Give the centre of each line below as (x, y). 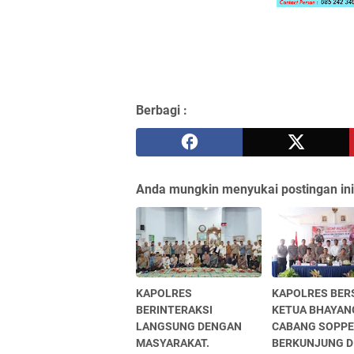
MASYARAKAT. (173, 343)
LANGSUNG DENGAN (189, 327)
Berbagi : (162, 110)
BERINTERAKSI (174, 310)
